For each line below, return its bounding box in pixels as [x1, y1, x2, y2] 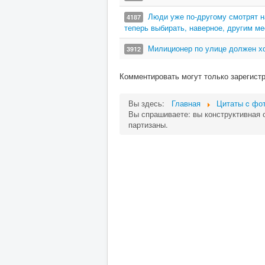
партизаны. [128, 119, 168, 130]
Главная [172, 98, 201, 109]
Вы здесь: [128, 98, 169, 109]
